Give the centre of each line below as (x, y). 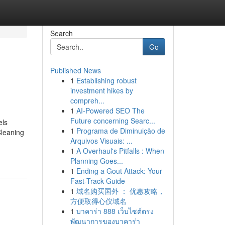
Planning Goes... (96, 161)
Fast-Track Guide (97, 181)
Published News (75, 70)
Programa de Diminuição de (121, 131)
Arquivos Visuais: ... (101, 141)
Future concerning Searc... (113, 121)
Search (61, 33)
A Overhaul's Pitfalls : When (120, 151)
